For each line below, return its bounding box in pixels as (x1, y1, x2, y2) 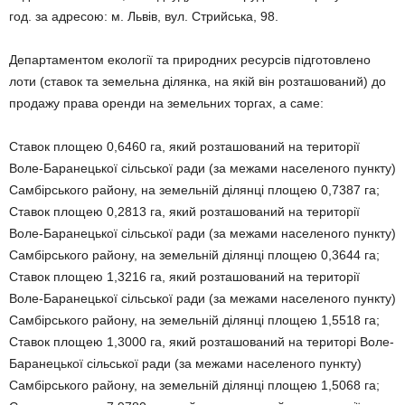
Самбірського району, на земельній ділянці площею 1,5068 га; (9, 378, 380, 392)
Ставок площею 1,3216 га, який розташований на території (9, 269, 360, 284)
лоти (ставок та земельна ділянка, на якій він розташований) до (9, 74, 386, 89)
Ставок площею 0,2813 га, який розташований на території (9, 204, 360, 219)
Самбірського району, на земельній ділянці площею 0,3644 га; (9, 248, 380, 262)
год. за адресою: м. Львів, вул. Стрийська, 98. (9, 9, 278, 24)
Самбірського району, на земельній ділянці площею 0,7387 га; (9, 183, 380, 197)
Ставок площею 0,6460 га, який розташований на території (9, 139, 360, 154)
